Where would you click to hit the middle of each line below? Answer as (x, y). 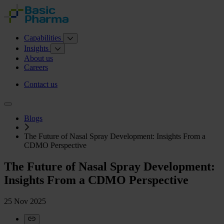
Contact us (41, 84)
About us (38, 58)
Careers (36, 67)
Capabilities (43, 38)
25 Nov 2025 (25, 201)
